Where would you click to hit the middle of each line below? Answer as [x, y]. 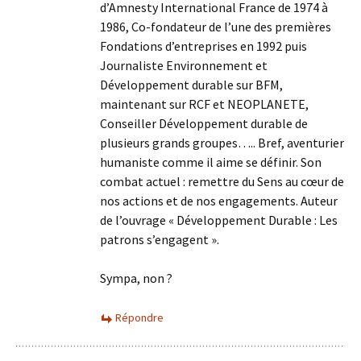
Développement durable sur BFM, [191, 85]
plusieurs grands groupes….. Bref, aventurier [222, 143]
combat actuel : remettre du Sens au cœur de [222, 181]
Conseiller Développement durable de [204, 123]
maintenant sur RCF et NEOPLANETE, [204, 104]
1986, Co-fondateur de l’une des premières [216, 27]
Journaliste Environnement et [184, 65]
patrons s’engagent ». [160, 239]
